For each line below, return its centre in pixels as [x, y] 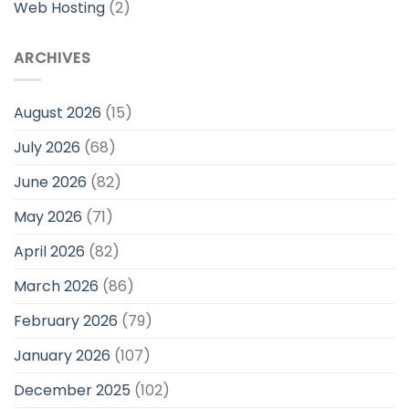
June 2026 [50, 183]
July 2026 [47, 148]
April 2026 [49, 252]
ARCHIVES [52, 58]
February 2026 [66, 321]
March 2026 [56, 287]
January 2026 [62, 356]
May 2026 [48, 217]
